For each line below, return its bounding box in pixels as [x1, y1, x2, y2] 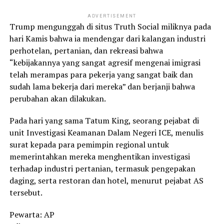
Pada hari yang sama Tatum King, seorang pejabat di [9, 114, 199, 126]
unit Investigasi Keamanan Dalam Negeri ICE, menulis [9, 126, 203, 138]
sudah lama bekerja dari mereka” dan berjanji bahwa [9, 80, 195, 92]
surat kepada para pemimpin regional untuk [9, 138, 169, 150]
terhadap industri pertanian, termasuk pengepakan [9, 162, 195, 174]
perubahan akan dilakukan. [9, 92, 106, 104]
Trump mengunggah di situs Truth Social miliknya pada [9, 20, 211, 32]
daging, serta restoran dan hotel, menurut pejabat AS [9, 174, 203, 186]
